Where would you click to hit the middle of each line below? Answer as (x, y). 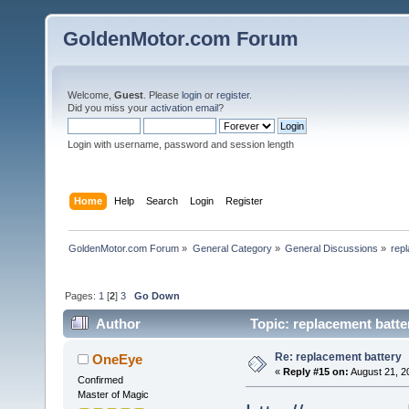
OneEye (118, 360)
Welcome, (91, 95)
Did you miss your (109, 108)
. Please (163, 95)
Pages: (82, 295)
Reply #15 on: (315, 372)
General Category (232, 248)
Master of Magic (113, 395)
